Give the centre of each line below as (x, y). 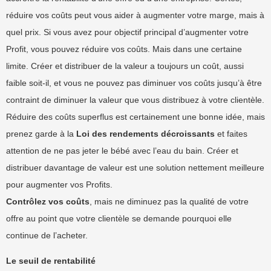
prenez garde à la (41, 134)
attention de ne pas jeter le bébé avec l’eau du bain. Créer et (122, 151)
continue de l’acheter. (47, 235)
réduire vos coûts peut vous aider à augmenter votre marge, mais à (135, 15)
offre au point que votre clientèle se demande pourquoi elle (119, 218)
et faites (231, 134)
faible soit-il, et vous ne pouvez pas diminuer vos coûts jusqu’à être (134, 83)
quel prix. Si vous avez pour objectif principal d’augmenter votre (127, 32)
